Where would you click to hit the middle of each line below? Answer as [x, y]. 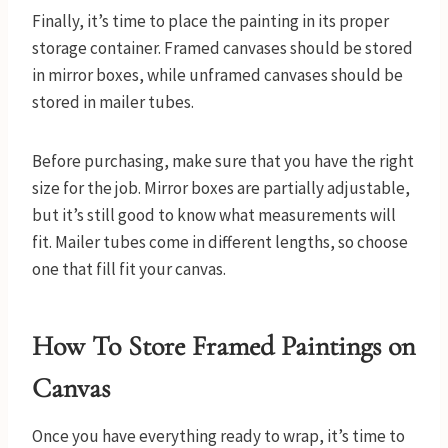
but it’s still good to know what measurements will [214, 215]
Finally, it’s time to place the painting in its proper [210, 21]
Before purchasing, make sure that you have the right [223, 161]
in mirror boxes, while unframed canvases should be [217, 75]
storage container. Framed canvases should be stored [222, 48]
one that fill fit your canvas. [129, 269]
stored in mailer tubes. [114, 102]
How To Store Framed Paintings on [223, 346]
